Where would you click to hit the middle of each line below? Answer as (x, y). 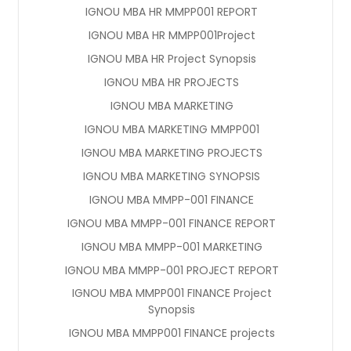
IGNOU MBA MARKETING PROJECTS (172, 152)
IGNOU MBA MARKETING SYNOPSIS (172, 176)
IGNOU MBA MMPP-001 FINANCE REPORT (172, 223)
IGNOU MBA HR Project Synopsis (172, 58)
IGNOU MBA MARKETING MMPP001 (172, 129)
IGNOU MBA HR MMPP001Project (172, 35)
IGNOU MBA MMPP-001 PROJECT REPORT (172, 270)
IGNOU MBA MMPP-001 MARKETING (172, 246)
